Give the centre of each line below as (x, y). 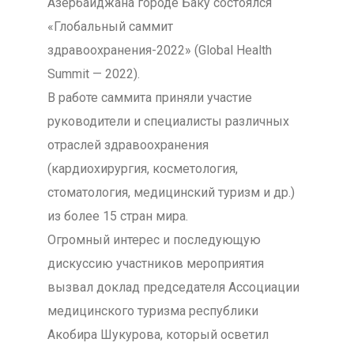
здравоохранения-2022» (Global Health (159, 50)
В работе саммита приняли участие (149, 98)
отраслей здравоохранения (128, 145)
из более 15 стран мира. (117, 216)
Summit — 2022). (93, 74)
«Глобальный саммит (110, 26)
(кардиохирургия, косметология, (142, 169)
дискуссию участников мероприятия (155, 264)
